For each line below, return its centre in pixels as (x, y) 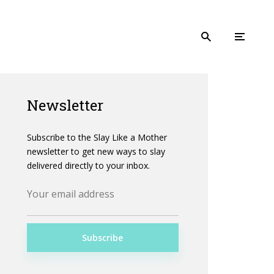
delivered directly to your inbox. (88, 165)
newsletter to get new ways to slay (96, 151)
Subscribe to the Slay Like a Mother (97, 137)
